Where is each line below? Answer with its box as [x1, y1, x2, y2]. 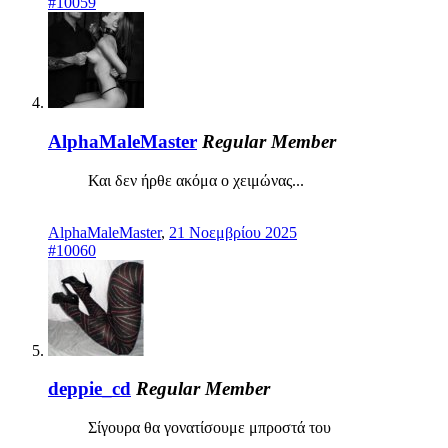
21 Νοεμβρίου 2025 [169, 223, 297, 241]
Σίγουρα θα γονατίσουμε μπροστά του [88, 419, 331, 437]
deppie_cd [48, 378, 131, 400]
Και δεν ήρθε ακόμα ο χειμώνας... [88, 171, 304, 189]
